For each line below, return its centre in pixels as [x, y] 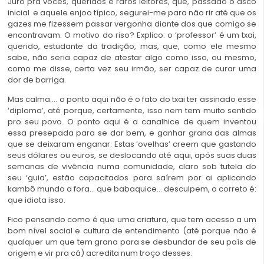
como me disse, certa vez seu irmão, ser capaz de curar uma [132, 68]
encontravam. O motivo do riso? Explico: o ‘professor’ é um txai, [132, 35]
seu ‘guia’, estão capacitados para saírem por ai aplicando [132, 178]
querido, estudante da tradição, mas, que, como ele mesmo [132, 46]
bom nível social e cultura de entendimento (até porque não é [132, 231]
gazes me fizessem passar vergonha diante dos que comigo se [132, 24]
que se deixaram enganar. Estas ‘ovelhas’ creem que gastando [132, 144]
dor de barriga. [37, 80]
